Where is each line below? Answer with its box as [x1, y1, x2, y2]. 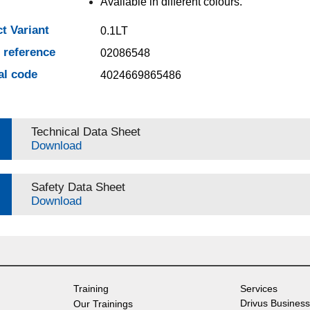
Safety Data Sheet [30, 181, 125, 194]
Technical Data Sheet [30, 125, 140, 139]
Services [239, 283, 277, 295]
